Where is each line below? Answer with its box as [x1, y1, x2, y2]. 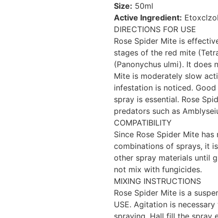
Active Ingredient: [114, 12, 182, 22]
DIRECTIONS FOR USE [114, 24, 196, 34]
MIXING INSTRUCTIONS [114, 176, 201, 186]
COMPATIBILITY [114, 117, 172, 127]
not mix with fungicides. [114, 164, 202, 174]
